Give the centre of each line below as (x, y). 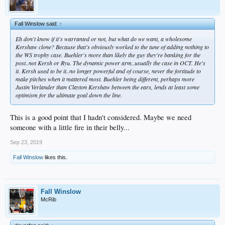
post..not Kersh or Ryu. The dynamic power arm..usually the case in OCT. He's (110, 63)
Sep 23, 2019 (26, 142)
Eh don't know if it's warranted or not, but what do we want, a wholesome (104, 38)
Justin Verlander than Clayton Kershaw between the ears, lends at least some (107, 87)
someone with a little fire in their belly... (70, 127)
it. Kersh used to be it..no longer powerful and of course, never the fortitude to (108, 71)
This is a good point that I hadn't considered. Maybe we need (101, 117)
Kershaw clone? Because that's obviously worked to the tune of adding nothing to (112, 46)
